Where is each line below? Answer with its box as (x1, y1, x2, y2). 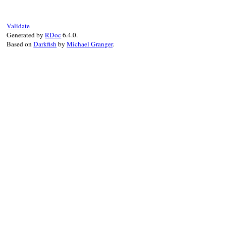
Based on (7, 39, 34, 48)
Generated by (7, 30, 45, 39)
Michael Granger (67, 39, 113, 48)
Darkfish (33, 39, 57, 48)
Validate (7, 21, 30, 30)
